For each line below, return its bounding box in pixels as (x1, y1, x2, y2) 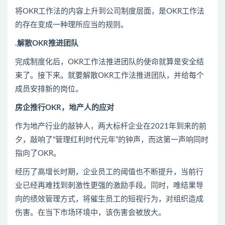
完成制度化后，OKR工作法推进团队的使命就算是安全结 (15, 58, 204, 66)
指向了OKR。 (15, 149, 61, 157)
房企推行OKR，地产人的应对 (15, 103, 114, 111)
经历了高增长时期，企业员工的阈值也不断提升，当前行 (15, 168, 203, 176)
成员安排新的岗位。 (15, 85, 83, 93)
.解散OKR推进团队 (15, 39, 78, 47)
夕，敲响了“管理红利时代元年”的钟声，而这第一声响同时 (15, 136, 208, 144)
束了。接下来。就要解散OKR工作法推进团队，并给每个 (15, 71, 204, 79)
